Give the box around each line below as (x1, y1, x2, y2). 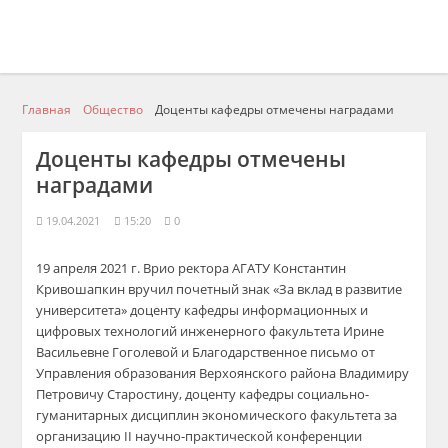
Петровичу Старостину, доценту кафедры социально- (36, 385, 370, 403)
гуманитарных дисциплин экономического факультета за (36, 406, 398, 424)
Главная (22, 101, 72, 117)
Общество (83, 101, 144, 117)
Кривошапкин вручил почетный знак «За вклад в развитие (36, 280, 403, 298)
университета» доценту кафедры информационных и (36, 301, 369, 319)
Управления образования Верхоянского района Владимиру (36, 364, 410, 382)
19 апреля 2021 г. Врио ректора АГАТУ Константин (36, 259, 347, 277)
